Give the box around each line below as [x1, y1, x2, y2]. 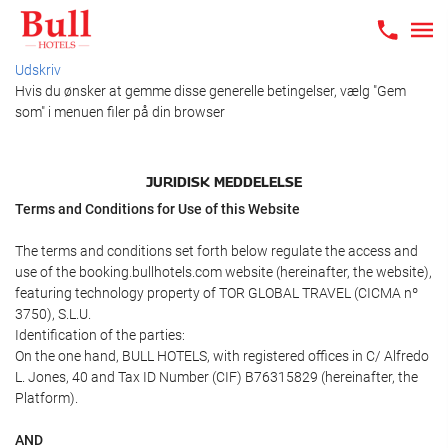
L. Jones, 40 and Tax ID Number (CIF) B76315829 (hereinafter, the [15, 369, 418, 385]
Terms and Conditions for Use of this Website [15, 201, 300, 217]
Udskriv [15, 62, 61, 78]
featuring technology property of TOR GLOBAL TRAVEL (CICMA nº [15, 285, 418, 301]
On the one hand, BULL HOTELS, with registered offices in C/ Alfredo [15, 348, 429, 364]
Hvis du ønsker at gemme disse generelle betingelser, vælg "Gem [15, 83, 406, 99]
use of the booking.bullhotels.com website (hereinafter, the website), [15, 264, 432, 280]
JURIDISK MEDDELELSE [146, 172, 302, 190]
